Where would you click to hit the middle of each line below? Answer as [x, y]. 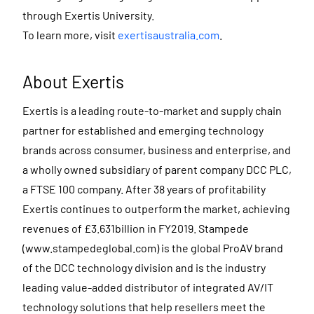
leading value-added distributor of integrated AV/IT [148, 287]
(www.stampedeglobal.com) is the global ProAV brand [153, 247]
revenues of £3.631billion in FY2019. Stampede [136, 228]
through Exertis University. [88, 15]
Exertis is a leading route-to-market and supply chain [152, 110]
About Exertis [73, 82]
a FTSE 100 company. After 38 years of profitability [144, 189]
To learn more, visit [70, 35]
